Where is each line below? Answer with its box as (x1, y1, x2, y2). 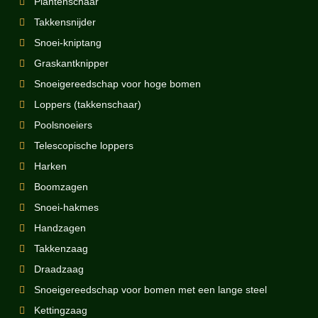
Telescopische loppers (34, 139, 133, 151)
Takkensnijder (34, 16, 96, 28)
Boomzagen (34, 180, 88, 192)
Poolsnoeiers (34, 119, 92, 131)
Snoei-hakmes (34, 201, 99, 213)
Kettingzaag (34, 304, 87, 316)
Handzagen (34, 221, 86, 234)
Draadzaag (34, 263, 84, 275)
